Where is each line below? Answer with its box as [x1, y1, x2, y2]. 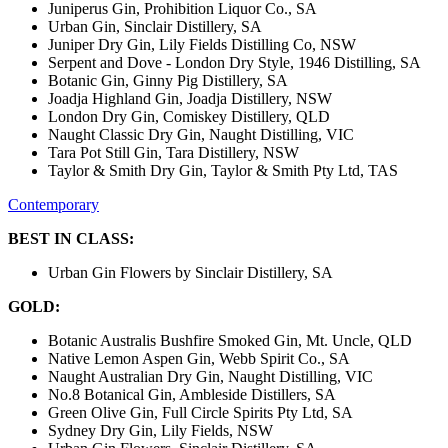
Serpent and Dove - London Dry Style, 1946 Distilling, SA [48, 54, 421, 72]
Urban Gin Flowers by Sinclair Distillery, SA [48, 264, 333, 282]
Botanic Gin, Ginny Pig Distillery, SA [48, 72, 288, 90]
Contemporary [8, 196, 99, 214]
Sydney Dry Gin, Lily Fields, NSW [48, 422, 273, 440]
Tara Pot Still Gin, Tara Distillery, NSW [48, 144, 299, 162]
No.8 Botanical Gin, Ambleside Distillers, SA [48, 386, 336, 404]
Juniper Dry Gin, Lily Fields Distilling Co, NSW [48, 36, 356, 54]
